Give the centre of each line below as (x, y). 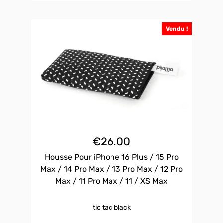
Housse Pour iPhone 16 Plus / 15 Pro (111, 157)
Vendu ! (177, 29)
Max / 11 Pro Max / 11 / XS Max (111, 181)
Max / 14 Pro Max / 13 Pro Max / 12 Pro (111, 169)
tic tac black (111, 208)
